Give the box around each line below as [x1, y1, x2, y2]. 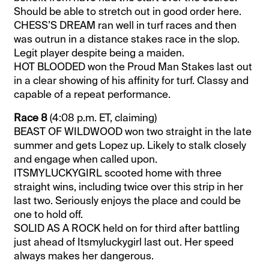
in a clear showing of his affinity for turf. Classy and [14, 73, 249, 87]
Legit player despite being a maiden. [14, 46, 185, 59]
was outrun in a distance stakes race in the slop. [14, 32, 240, 46]
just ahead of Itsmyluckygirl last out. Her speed [14, 235, 234, 249]
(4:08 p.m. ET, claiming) [47, 110, 157, 124]
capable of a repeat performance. [14, 87, 171, 101]
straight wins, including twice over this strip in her [14, 180, 244, 193]
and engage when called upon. [14, 152, 158, 166]
